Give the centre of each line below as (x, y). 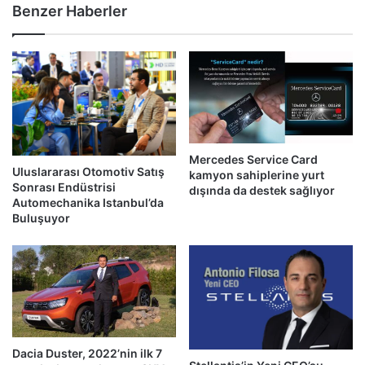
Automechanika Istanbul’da (88, 202)
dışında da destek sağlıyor (262, 190)
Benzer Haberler (70, 11)
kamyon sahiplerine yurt (257, 174)
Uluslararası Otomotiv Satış (88, 171)
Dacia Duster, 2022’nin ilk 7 (87, 354)
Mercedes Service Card (253, 159)
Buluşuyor (41, 218)
